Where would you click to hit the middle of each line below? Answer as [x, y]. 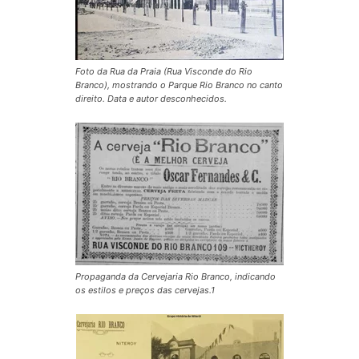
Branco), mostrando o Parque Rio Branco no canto [179, 85]
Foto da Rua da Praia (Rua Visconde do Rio [164, 71]
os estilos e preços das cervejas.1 [145, 290]
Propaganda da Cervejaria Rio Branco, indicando [175, 276]
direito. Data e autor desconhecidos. [151, 98]
